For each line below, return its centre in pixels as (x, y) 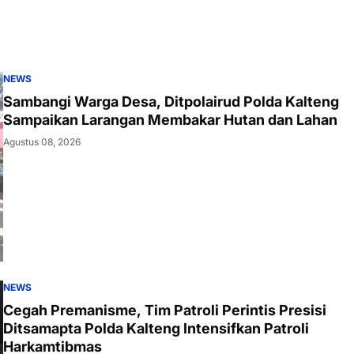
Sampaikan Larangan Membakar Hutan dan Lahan (170, 119)
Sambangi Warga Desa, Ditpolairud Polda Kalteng (171, 101)
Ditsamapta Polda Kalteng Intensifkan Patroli (156, 328)
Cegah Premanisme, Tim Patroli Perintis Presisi (165, 310)
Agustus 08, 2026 (42, 141)
